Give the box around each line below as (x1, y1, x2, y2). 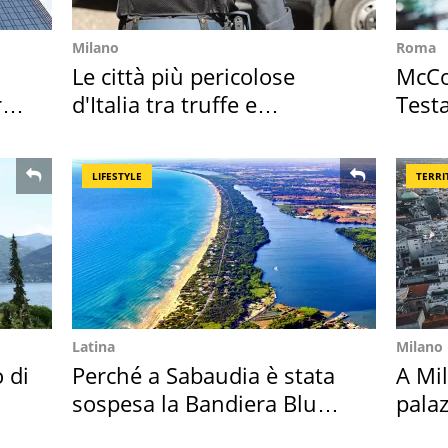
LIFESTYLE (92, 169, 142, 184)
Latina (72, 337, 115, 357)
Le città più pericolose (72, 61, 295, 92)
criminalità (72, 117, 181, 148)
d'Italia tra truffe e (72, 89, 257, 120)
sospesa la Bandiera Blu (72, 388, 317, 419)
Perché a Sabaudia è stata (72, 360, 335, 391)
